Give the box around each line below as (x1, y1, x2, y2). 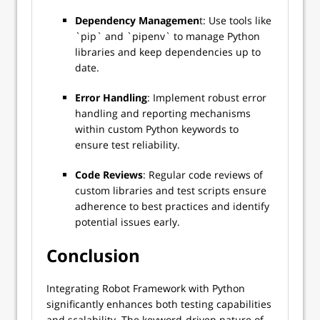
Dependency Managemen (75, 14, 199, 27)
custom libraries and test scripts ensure (75, 184, 266, 197)
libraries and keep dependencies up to (75, 45, 261, 59)
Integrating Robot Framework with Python (46, 281, 245, 295)
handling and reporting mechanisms (75, 106, 251, 120)
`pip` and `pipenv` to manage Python (75, 29, 260, 43)
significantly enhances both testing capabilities (46, 297, 271, 311)
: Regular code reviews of (143, 168, 263, 181)
